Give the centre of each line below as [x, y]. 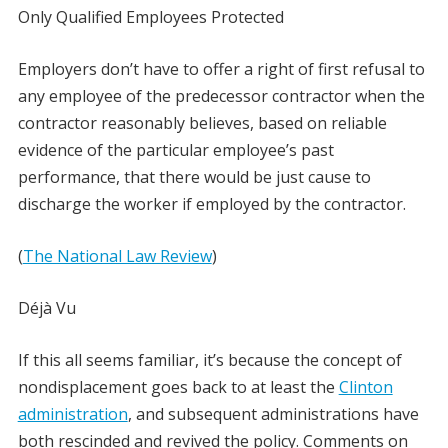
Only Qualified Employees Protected [150, 17]
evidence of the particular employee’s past [175, 150]
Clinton [365, 387]
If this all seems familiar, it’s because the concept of [209, 360]
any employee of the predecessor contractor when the [221, 96]
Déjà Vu [46, 308]
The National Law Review [117, 256]
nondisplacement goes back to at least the [178, 387]
